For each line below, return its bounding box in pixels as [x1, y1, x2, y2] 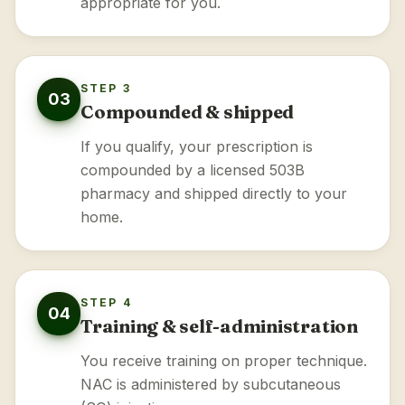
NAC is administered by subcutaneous [80, 375, 341, 393]
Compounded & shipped [80, 100, 295, 123]
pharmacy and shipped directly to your [80, 184, 347, 202]
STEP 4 [80, 296, 132, 309]
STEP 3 [80, 81, 131, 95]
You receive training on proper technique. [80, 352, 367, 370]
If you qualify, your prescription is [80, 137, 313, 155]
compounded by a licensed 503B [80, 161, 305, 179]
